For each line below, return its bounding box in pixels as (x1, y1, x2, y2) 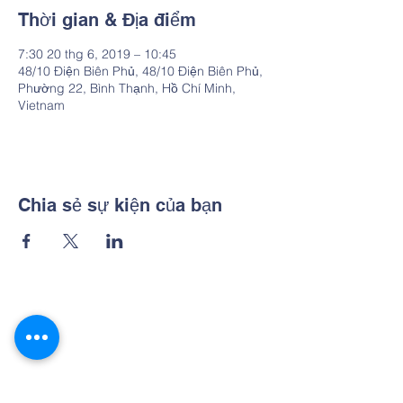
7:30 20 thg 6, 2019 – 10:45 (18, 46, 176, 62)
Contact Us (100, 334, 193, 358)
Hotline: (78, 375, 130, 393)
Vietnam (18, 97, 65, 113)
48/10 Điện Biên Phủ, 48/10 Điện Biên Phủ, (18, 63, 263, 79)
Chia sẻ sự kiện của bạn (18, 194, 222, 216)
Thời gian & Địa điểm (18, 9, 196, 31)
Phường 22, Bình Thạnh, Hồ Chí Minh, (18, 80, 236, 96)
